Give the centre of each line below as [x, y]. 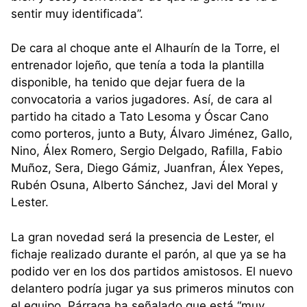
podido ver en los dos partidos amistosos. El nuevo [152, 271]
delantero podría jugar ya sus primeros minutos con [152, 288]
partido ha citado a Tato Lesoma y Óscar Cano [140, 117]
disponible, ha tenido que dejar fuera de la [128, 83]
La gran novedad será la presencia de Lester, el [143, 237]
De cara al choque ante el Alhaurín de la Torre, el [145, 48]
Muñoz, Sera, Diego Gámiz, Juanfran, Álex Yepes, [147, 168]
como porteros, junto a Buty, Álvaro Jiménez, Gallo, [152, 134]
